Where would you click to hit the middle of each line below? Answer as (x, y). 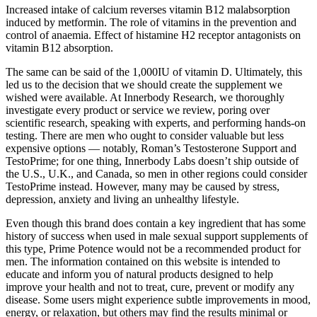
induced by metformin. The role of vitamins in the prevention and (151, 22)
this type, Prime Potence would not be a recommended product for (153, 248)
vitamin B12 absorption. (59, 47)
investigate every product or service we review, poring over (138, 110)
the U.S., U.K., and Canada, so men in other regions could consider (156, 173)
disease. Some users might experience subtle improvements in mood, (158, 299)
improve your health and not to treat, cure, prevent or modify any (150, 287)
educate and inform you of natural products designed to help (139, 274)
